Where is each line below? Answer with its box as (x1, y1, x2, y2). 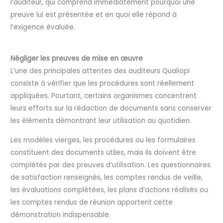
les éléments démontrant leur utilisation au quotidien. (10, 116, 192, 126)
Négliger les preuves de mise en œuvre (10, 54, 143, 64)
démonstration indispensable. (10, 210, 111, 220)
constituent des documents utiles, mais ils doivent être (10, 147, 197, 157)
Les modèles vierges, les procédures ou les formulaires (10, 135, 196, 145)
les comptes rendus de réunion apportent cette (10, 197, 173, 207)
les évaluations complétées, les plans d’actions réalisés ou (10, 185, 209, 195)
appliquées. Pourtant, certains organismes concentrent (10, 91, 197, 101)
